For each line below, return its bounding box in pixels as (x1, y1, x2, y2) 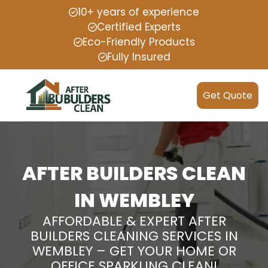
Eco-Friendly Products (82, 35, 195, 49)
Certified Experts (96, 20, 181, 34)
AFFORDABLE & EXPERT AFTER (42, 211, 226, 230)
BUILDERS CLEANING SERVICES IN (30, 226, 238, 245)
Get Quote (203, 88, 252, 102)
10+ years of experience (78, 5, 199, 19)
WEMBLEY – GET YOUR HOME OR (32, 241, 236, 260)
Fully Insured (106, 50, 170, 64)
